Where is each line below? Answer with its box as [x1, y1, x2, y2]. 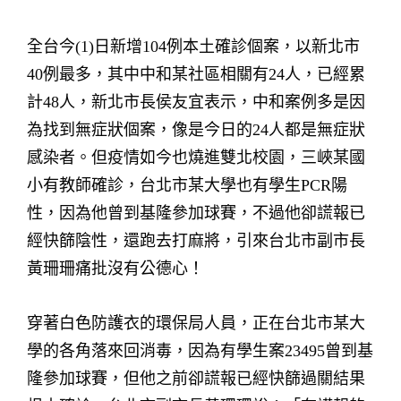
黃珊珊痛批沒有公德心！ [27, 260, 204, 277]
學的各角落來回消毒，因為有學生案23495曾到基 [27, 342, 373, 360]
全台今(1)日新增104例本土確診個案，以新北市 [27, 38, 360, 55]
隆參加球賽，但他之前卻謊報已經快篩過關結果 [27, 370, 365, 388]
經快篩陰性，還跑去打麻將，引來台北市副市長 [27, 232, 365, 250]
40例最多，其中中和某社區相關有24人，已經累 [27, 65, 365, 83]
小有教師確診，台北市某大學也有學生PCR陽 [27, 176, 347, 194]
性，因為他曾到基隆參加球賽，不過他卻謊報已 [27, 204, 365, 222]
